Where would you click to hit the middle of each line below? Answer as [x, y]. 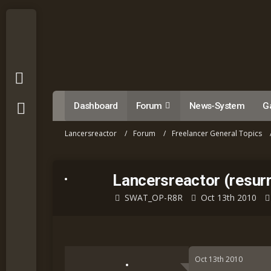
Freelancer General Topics [217, 133]
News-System [217, 106]
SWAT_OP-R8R [154, 198]
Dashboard [96, 106]
